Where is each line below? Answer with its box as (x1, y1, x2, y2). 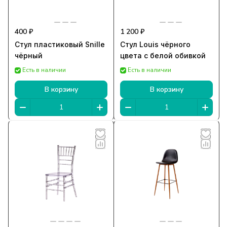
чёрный (15, 51, 43, 60)
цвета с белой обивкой (120, 51, 206, 60)
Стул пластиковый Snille (15, 40, 105, 49)
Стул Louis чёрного (120, 40, 191, 49)
